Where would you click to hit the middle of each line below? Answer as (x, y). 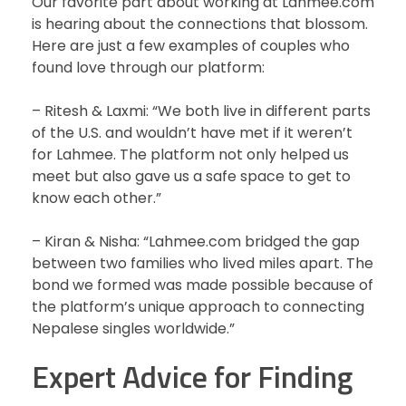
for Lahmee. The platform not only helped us (190, 155)
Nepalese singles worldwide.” (133, 329)
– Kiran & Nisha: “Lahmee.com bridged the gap (196, 242)
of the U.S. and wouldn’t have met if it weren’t (192, 133)
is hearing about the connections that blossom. (200, 24)
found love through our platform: (148, 68)
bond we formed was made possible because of (203, 285)
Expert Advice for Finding (192, 377)
